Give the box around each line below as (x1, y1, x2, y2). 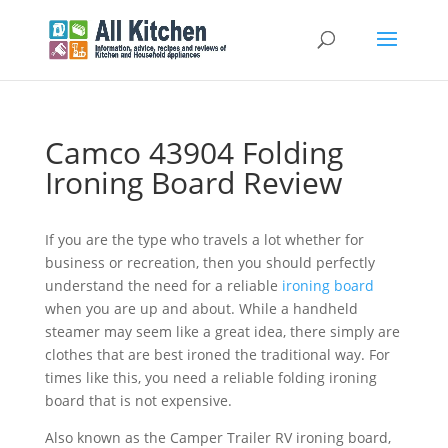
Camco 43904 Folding (44, 132, 343, 173)
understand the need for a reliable (44, 276, 282, 295)
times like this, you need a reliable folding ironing (44, 368, 377, 387)
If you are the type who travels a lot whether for (44, 230, 364, 249)
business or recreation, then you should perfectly (44, 253, 375, 272)
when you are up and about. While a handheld (44, 299, 358, 318)
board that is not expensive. (44, 391, 232, 410)
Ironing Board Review (44, 162, 342, 203)
